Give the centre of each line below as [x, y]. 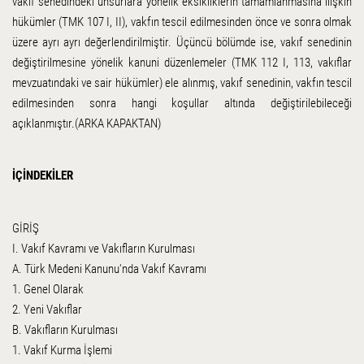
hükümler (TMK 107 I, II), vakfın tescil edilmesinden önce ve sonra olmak [182, 22]
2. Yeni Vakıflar [47, 309]
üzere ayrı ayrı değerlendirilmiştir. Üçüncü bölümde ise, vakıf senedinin [182, 42]
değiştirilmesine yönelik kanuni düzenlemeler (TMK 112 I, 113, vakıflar [182, 62]
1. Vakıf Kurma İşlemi [62, 350]
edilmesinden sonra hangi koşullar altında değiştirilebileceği [182, 103]
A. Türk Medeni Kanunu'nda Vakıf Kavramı [109, 269]
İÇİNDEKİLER [42, 176]
